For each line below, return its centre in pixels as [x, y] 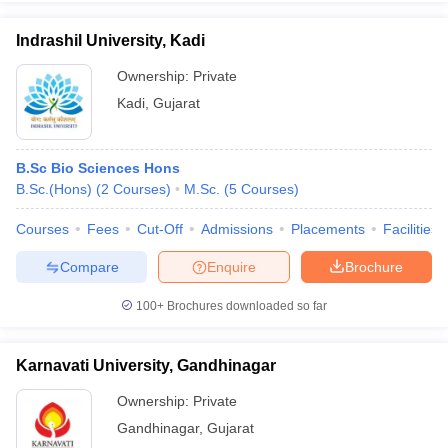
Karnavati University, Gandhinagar [146, 365]
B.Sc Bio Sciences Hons [98, 168]
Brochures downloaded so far [245, 306]
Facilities [410, 229]
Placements [328, 229]
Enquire [231, 266]
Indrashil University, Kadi [110, 40]
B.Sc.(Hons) [54, 189]
